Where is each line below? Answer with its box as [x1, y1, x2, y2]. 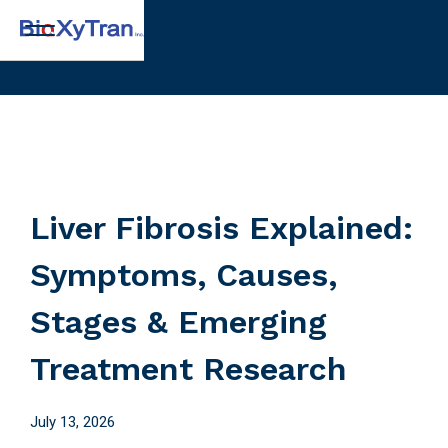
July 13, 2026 [30, 413, 115, 431]
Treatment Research [30, 350, 347, 388]
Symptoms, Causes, [30, 256, 337, 294]
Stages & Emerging [30, 303, 327, 341]
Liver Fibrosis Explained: [30, 209, 413, 247]
